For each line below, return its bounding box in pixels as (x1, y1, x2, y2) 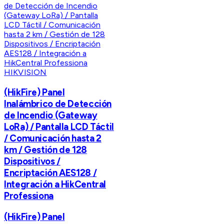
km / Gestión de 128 (4, 144, 87, 156)
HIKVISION (4, 67, 47, 77)
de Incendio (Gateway (4, 109, 97, 121)
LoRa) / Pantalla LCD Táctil (4, 121, 114, 133)
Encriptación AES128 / (4, 167, 97, 179)
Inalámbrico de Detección (4, 98, 112, 110)
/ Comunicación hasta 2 (4, 132, 101, 144)
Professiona (4, 190, 53, 202)
